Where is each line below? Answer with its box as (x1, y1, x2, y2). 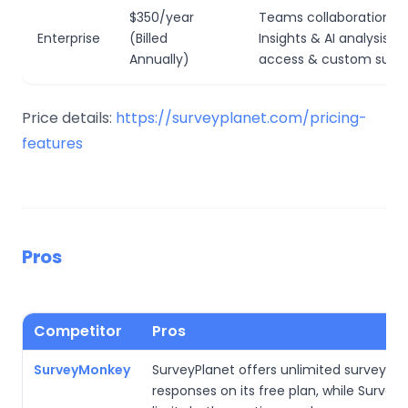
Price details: (22, 107, 116, 128)
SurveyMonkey (34, 360, 130, 379)
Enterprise (37, 28, 100, 47)
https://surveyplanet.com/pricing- (116, 107, 367, 128)
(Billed (129, 28, 168, 47)
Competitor (34, 320, 122, 342)
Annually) (129, 49, 189, 68)
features (22, 132, 83, 154)
